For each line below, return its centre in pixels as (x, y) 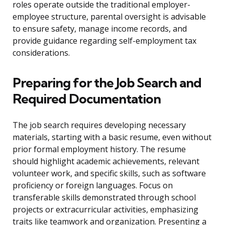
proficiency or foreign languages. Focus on (93, 186)
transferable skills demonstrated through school (104, 198)
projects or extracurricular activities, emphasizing (105, 210)
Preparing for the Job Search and (107, 83)
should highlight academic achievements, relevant (106, 161)
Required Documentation (87, 99)
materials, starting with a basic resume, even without (112, 137)
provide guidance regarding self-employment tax (104, 41)
